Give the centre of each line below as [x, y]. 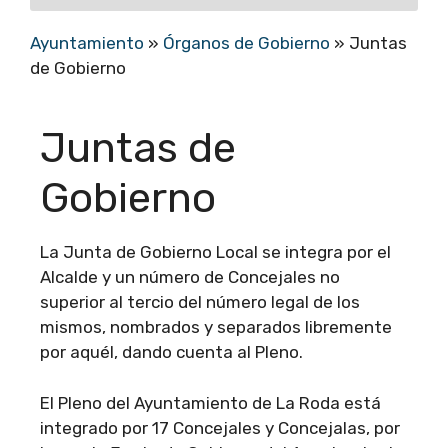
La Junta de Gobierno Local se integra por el [215, 252]
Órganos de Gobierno [246, 43]
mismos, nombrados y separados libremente [216, 327]
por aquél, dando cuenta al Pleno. [171, 352]
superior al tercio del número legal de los [200, 302]
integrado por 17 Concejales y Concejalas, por [220, 427]
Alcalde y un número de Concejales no [190, 277]
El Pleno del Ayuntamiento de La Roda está [210, 402]
